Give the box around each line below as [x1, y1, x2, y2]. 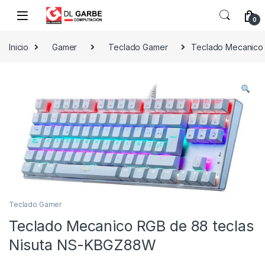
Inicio [9, 41, 29, 52]
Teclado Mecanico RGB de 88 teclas [9, 216, 254, 235]
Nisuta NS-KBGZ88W [9, 235, 156, 254]
